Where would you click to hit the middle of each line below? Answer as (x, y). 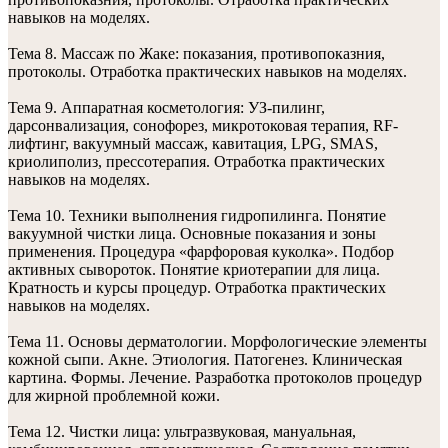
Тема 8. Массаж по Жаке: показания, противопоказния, (196, 53)
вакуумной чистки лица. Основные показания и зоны (192, 233)
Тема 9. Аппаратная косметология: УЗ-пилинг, (166, 107)
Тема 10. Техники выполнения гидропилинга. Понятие (197, 215)
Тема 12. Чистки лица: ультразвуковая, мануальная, (182, 431)
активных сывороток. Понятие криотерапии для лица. (194, 269)
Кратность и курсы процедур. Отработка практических (197, 287)
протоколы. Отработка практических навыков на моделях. (207, 71)
